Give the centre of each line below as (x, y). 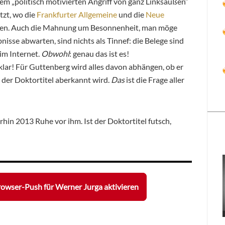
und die (131, 14)
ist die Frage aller (154, 79)
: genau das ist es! (99, 53)
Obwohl (55, 53)
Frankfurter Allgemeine (77, 14)
